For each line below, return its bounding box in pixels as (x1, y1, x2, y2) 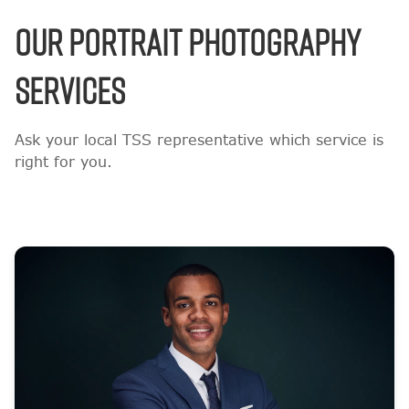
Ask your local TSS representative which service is (15, 130, 383, 150)
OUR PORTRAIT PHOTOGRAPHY (15, 17, 361, 66)
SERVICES (15, 66, 126, 114)
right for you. (15, 152, 112, 172)
